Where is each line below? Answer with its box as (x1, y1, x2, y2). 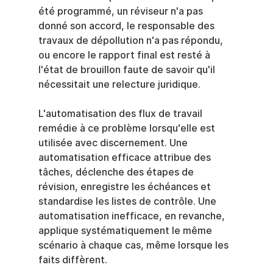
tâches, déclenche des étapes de (38, 166, 196, 179)
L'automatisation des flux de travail (38, 108, 205, 120)
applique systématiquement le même (38, 225, 214, 237)
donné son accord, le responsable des (38, 20, 217, 32)
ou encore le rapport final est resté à (38, 49, 213, 62)
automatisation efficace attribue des (38, 152, 213, 164)
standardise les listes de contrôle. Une (38, 196, 219, 208)
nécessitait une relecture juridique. (38, 79, 200, 91)
